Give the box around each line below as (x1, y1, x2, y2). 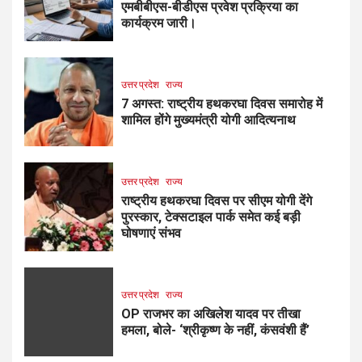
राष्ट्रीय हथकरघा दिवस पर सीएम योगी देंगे (121, 193, 312, 209)
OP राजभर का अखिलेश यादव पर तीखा (121, 306, 301, 322)
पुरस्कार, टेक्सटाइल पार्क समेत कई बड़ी (121, 209, 301, 225)
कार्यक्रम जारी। (121, 15, 196, 32)
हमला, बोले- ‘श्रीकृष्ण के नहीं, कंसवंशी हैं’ (121, 322, 309, 339)
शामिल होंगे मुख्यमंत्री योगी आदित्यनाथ (121, 112, 296, 128)
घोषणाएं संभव (121, 225, 181, 242)
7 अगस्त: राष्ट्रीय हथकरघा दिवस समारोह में (121, 96, 322, 112)
